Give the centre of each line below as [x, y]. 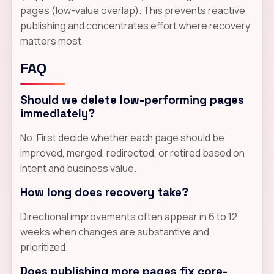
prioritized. [44, 247]
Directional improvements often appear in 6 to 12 [128, 216]
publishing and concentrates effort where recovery [135, 25]
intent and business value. [78, 168]
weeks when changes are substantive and [114, 231]
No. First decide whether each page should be [122, 137]
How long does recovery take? [104, 192]
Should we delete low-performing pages [132, 100]
